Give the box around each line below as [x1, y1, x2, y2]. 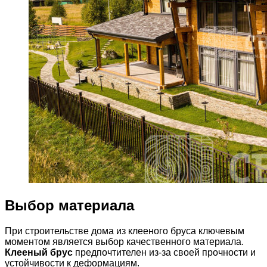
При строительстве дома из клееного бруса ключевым [5, 225, 244, 236]
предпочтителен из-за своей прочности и [73, 247, 256, 257]
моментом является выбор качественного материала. [5, 236, 244, 247]
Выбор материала [5, 197, 134, 213]
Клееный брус [5, 247, 73, 257]
